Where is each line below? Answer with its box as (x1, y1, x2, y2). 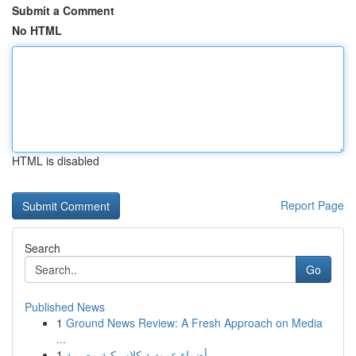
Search (25, 240, 60, 256)
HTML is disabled (12, 153, 99, 168)
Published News (25, 299, 105, 315)
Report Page (281, 197, 344, 213)
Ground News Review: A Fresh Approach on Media (66, 315, 323, 331)
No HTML (12, 22, 62, 38)
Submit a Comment (12, 2, 114, 18)
